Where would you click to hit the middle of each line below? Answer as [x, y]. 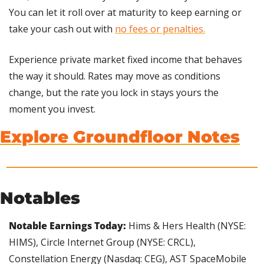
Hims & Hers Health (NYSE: [187, 226]
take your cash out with [62, 29]
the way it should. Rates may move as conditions [115, 76]
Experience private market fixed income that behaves [126, 60]
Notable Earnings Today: [69, 226]
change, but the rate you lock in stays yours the [114, 93]
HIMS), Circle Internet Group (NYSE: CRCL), [102, 242]
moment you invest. [52, 109]
